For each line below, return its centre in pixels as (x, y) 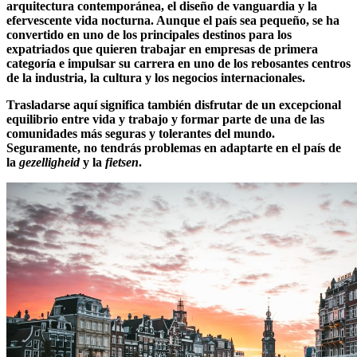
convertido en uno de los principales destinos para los (149, 35)
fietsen (122, 163)
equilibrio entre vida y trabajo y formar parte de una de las (165, 120)
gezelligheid (51, 163)
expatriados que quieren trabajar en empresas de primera (162, 49)
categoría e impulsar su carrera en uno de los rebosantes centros (178, 64)
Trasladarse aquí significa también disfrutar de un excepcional (174, 105)
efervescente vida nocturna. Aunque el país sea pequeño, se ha (173, 21)
